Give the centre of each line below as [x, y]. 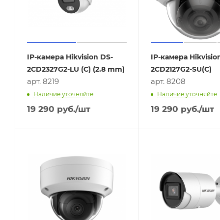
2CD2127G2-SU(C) [181, 69]
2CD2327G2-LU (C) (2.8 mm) [76, 69]
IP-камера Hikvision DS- [70, 57]
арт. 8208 [168, 81]
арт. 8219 [43, 81]
